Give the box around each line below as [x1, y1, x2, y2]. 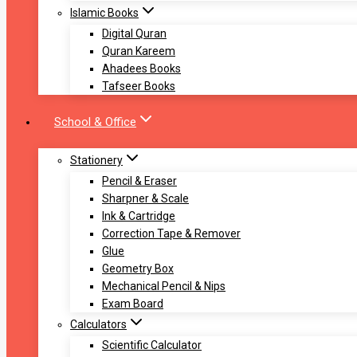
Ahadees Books [102, 62, 181, 76]
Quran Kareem [102, 45, 175, 58]
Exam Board [102, 297, 163, 311]
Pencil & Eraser [102, 175, 177, 188]
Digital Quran [102, 27, 167, 41]
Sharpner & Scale [102, 192, 189, 206]
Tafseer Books [102, 80, 175, 93]
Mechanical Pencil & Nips [102, 280, 226, 293]
